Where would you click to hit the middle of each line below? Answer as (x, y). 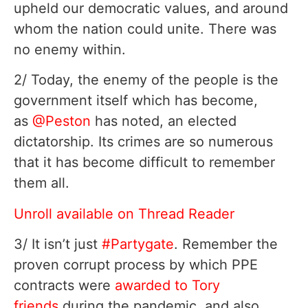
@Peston (62, 121)
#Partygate (138, 244)
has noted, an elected (164, 121)
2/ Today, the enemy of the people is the (146, 80)
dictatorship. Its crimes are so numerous (143, 142)
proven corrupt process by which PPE (136, 265)
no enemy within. (70, 49)
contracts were (64, 286)
